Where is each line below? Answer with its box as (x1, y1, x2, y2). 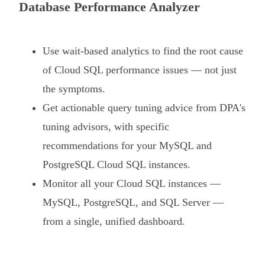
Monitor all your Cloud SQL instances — (43, 177, 221, 189)
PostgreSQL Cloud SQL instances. (43, 158, 190, 170)
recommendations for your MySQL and (43, 139, 212, 151)
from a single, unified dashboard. (43, 215, 185, 227)
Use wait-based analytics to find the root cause (43, 44, 243, 57)
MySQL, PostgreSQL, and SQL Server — (43, 196, 224, 208)
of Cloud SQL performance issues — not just (43, 63, 237, 76)
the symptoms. (43, 82, 105, 95)
